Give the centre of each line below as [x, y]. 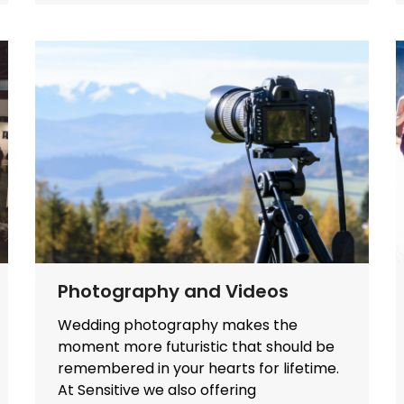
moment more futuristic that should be [196, 346]
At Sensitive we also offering [157, 390]
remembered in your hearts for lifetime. [198, 368]
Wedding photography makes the [178, 325]
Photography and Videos [173, 291]
